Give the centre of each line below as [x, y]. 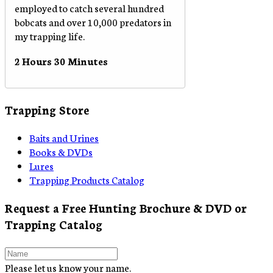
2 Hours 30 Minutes [61, 60]
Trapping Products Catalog [87, 179]
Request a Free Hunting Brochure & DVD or [126, 207]
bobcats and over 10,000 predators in [93, 21]
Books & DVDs [61, 151]
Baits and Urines [64, 137]
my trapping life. [50, 35]
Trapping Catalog [54, 224]
